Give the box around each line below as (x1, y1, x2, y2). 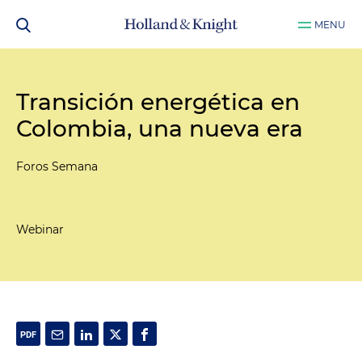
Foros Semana (16, 159, 98, 174)
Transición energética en (16, 88, 300, 116)
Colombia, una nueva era (16, 115, 303, 142)
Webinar (16, 222, 64, 237)
